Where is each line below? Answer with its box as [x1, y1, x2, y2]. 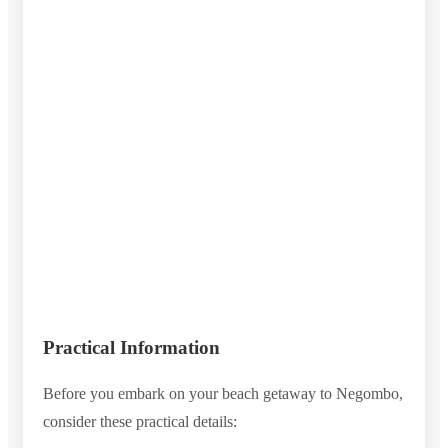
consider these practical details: [43, 412, 237, 430]
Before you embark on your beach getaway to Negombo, [43, 384, 403, 402]
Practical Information [43, 336, 220, 358]
